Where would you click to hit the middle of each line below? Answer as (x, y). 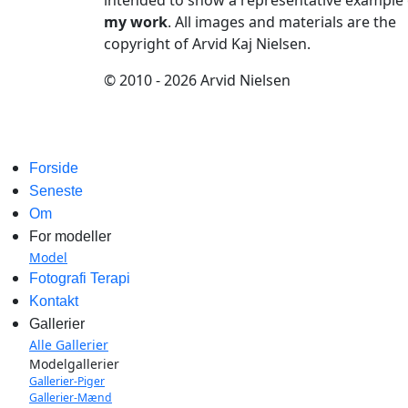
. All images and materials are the (282, 22)
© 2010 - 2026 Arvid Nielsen (197, 81)
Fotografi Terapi (80, 279)
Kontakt (54, 301)
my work (136, 22)
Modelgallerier (74, 364)
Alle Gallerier (69, 345)
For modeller (70, 237)
